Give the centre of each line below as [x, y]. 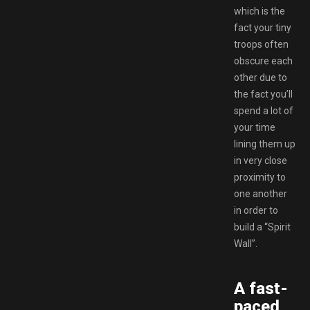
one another [261, 193]
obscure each [263, 61]
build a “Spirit [262, 227]
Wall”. [246, 243]
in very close [261, 160]
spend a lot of [264, 110]
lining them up [265, 144]
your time [255, 127]
